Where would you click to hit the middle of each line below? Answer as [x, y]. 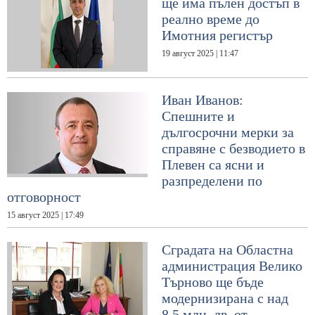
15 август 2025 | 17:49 [45, 216]
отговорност [44, 197]
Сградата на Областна [227, 250]
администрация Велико [232, 266]
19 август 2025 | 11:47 [200, 54]
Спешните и [198, 116]
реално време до [211, 19]
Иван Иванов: [202, 100]
